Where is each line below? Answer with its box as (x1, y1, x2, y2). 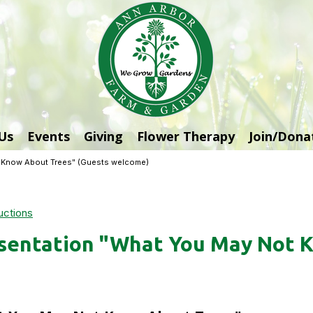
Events (27, 128, 70, 145)
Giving (84, 128, 123, 145)
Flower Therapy (137, 128, 235, 145)
